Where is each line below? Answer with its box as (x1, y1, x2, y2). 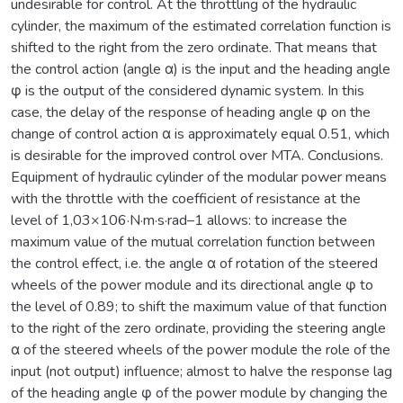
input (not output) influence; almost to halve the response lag (11, 361, 392, 381)
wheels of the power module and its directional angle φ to (11, 274, 373, 295)
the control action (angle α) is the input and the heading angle (11, 58, 390, 79)
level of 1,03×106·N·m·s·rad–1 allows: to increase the (11, 210, 347, 230)
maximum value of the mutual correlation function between (11, 231, 375, 252)
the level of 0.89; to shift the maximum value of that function (11, 296, 387, 317)
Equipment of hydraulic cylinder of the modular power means (11, 166, 387, 187)
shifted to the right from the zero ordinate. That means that (11, 37, 377, 58)
